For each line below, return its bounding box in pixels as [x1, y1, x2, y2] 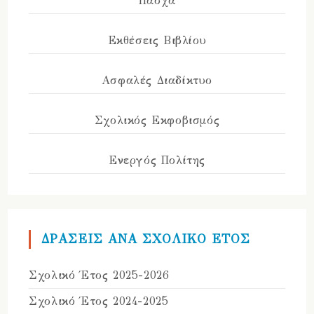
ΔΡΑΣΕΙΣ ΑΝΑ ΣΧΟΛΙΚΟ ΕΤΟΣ [41, 231, 251, 247]
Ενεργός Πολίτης [109, 153, 205, 168]
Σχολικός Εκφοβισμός [94, 114, 220, 128]
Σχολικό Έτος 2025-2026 [29, 268, 170, 282]
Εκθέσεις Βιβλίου [107, 34, 207, 48]
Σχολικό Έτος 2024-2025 [29, 294, 169, 308]
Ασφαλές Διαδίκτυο [101, 74, 213, 88]
